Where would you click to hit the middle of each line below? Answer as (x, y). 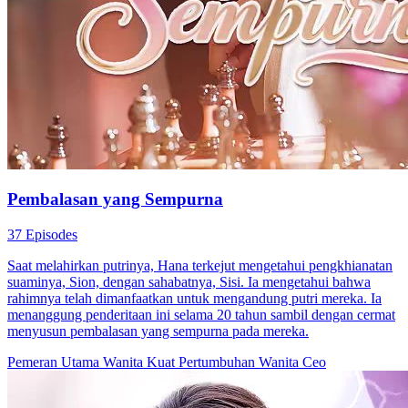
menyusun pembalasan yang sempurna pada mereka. (158, 331)
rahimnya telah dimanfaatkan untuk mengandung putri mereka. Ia (194, 299)
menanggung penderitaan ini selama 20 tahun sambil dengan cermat (201, 315)
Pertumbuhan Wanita (240, 362)
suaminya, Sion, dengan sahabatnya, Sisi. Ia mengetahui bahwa (189, 282)
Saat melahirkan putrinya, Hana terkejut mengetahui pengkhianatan (200, 266)
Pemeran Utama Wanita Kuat (93, 362)
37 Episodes (42, 235)
